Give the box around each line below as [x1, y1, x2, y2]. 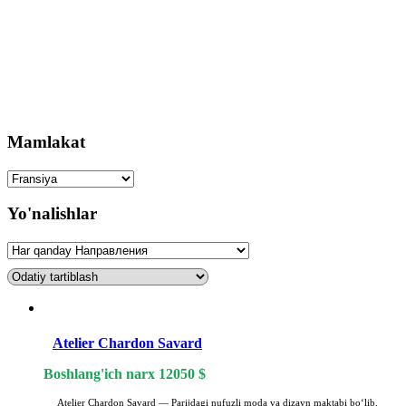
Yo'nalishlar [7, 204, 97, 224]
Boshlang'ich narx [43, 366, 159, 382]
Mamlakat [7, 131, 85, 151]
